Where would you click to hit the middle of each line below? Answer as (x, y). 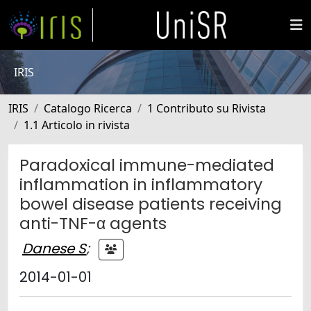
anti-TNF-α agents (93, 223)
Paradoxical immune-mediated (147, 165)
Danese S (54, 248)
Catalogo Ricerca (88, 108)
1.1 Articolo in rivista (77, 125)
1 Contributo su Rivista (207, 108)
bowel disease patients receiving (151, 204)
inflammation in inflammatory (141, 184)
